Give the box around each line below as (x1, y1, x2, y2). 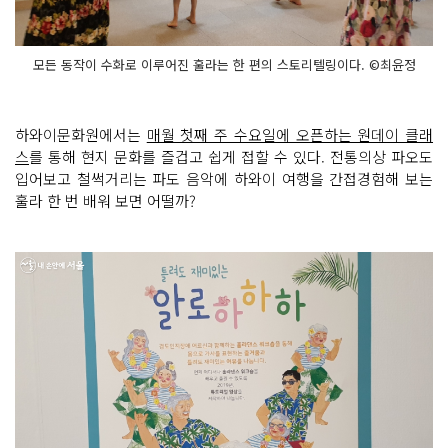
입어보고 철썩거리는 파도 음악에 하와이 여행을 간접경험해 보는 (15, 168, 433, 190)
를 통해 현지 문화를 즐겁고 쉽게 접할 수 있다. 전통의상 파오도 (29, 146, 433, 168)
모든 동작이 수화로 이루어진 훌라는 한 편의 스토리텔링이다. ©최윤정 (32, 55, 416, 75)
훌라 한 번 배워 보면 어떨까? (15, 190, 196, 212)
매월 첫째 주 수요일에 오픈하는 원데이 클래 (146, 124, 434, 146)
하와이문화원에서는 (15, 124, 147, 146)
